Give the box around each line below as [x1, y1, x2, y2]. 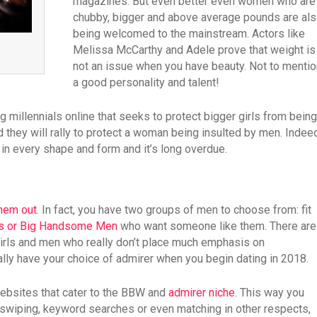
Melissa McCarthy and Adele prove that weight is [72, 43, 316, 57]
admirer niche [168, 286, 235, 299]
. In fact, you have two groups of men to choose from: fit [37, 203, 311, 217]
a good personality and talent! [72, 76, 219, 89]
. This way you [235, 286, 304, 299]
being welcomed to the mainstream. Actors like [72, 27, 305, 40]
